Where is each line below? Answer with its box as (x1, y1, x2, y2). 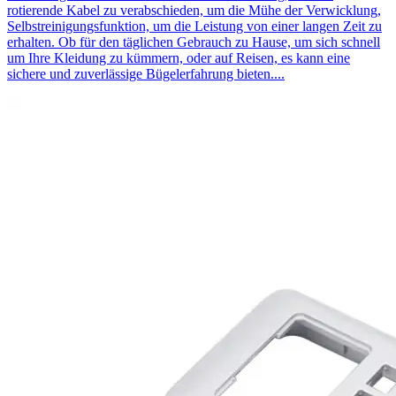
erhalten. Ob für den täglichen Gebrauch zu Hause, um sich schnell (7, 34, 380, 50)
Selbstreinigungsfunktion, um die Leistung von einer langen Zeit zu (7, 19, 382, 34)
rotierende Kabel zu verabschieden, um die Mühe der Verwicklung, (7, 3, 381, 19)
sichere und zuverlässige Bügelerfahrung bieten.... (7, 66, 285, 82)
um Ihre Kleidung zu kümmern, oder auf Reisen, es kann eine (7, 50, 350, 66)
